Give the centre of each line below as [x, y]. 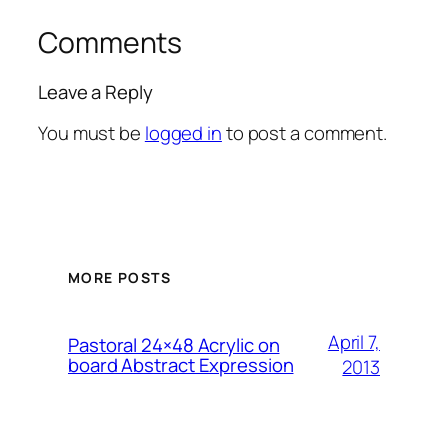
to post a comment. [304, 132]
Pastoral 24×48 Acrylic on [174, 345]
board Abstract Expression [181, 365]
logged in [183, 132]
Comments [110, 42]
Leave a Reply [95, 92]
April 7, [353, 342]
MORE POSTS [119, 278]
